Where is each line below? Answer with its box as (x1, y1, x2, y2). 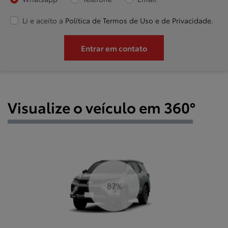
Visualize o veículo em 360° (8, 96, 195, 118)
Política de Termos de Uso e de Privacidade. (65, 15, 213, 26)
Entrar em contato (81, 42, 147, 53)
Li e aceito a (22, 15, 65, 26)
